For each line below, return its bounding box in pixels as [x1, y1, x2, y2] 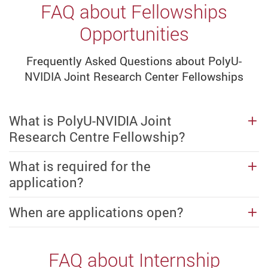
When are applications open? [9, 203, 183, 221]
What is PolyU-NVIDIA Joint [9, 111, 172, 129]
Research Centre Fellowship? [9, 127, 185, 145]
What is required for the [9, 157, 151, 175]
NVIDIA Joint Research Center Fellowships [25, 69, 243, 85]
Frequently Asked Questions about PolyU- [26, 53, 242, 69]
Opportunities [79, 20, 189, 46]
